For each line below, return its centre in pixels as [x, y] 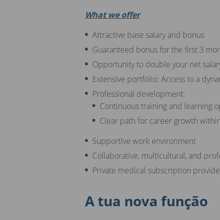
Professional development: [139, 94]
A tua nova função [146, 201]
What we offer [112, 14]
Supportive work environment [144, 141]
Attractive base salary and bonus [148, 35]
